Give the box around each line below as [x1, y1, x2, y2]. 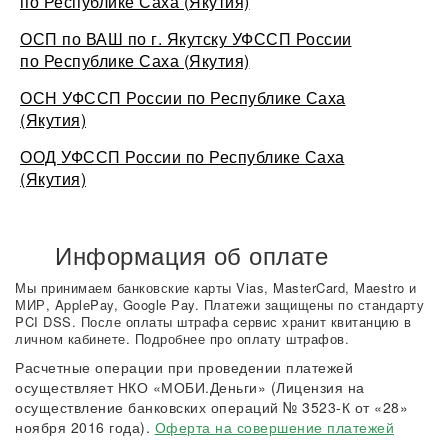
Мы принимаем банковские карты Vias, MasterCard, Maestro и [15, 278, 417, 297]
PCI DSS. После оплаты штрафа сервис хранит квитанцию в [15, 312, 411, 331]
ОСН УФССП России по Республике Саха [20, 86, 346, 109]
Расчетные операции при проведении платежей [15, 357, 353, 377]
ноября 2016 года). [15, 417, 155, 437]
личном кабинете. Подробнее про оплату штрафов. [15, 329, 349, 348]
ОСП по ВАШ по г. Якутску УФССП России [20, 27, 352, 50]
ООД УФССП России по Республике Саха [20, 145, 345, 168]
